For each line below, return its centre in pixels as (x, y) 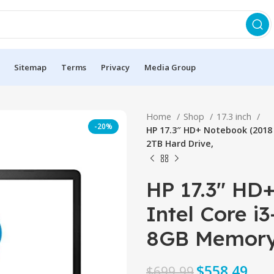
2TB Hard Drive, (180, 143)
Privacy (115, 67)
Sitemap (30, 67)
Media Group (170, 67)
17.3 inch (235, 117)
